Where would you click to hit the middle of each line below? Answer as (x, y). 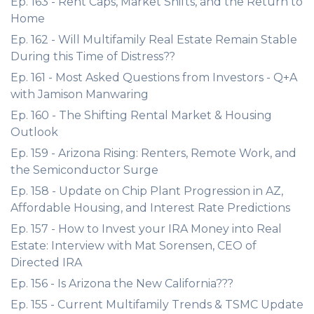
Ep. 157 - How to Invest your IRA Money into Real (146, 229)
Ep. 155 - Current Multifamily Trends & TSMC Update (157, 305)
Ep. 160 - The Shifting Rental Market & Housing (141, 115)
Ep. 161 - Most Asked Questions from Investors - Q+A (154, 77)
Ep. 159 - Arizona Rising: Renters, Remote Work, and (153, 153)
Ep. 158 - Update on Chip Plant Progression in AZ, (147, 191)
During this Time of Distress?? (93, 56)
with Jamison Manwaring (80, 94)
